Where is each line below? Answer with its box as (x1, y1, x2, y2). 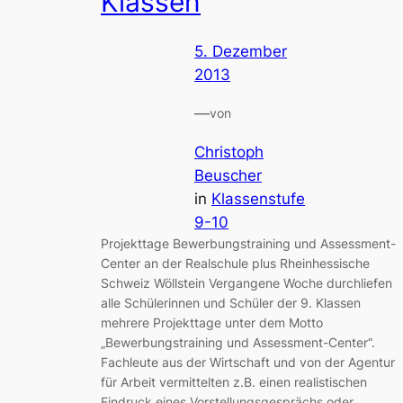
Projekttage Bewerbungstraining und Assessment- (101, 235, 396, 251)
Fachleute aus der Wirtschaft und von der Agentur (101, 354, 395, 370)
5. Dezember (194, 42, 287, 61)
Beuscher (194, 166, 262, 184)
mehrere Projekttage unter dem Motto (101, 314, 323, 330)
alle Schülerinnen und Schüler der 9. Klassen (101, 294, 361, 310)
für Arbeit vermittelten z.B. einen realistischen (101, 373, 367, 390)
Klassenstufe (211, 189, 305, 208)
